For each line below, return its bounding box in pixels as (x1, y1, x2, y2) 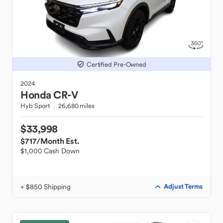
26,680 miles (58, 102, 95, 110)
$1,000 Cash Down (20, 146, 80, 155)
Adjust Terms (164, 182, 203, 191)
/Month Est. (36, 136, 79, 146)
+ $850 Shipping (20, 182, 71, 191)
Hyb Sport (20, 102, 50, 110)
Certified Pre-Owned (86, 60, 147, 69)
